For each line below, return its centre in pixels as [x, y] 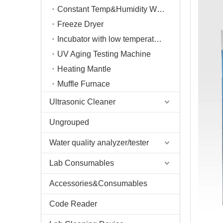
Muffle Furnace [84, 84]
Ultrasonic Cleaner [82, 102]
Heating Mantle [84, 69]
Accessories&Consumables [98, 183]
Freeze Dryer [80, 24]
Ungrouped [69, 122]
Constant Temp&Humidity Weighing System [161, 9]
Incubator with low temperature [158, 39]
